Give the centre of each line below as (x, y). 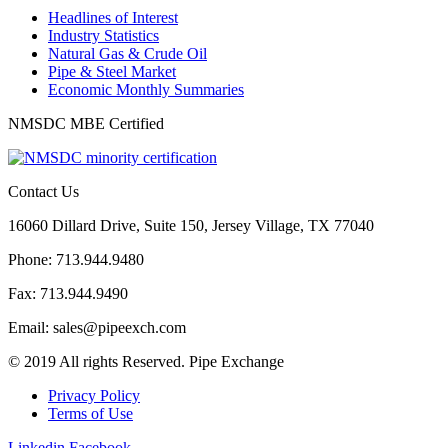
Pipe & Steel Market (112, 71)
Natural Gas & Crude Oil (127, 53)
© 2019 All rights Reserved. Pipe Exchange (146, 361)
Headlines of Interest (113, 17)
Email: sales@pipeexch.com (97, 327)
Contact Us (43, 191)
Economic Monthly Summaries (146, 89)
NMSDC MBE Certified (86, 123)
